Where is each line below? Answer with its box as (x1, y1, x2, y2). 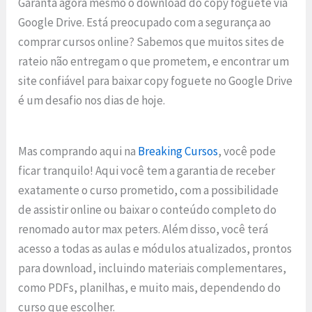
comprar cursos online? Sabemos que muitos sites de (18, 34, 285, 50)
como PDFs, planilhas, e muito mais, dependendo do (18, 280, 281, 295)
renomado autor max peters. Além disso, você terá (18, 221, 269, 237)
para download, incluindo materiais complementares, (18, 260, 287, 276)
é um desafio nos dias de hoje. (18, 93, 166, 109)
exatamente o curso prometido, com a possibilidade (18, 182, 279, 198)
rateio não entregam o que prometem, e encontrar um (18, 54, 290, 70)
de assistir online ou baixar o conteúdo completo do (18, 202, 277, 217)
